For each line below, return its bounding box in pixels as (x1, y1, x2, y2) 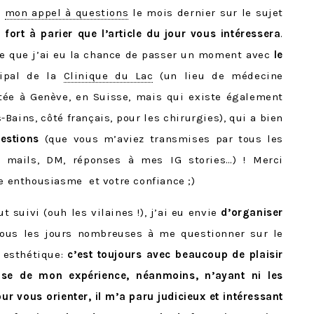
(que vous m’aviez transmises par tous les (44, 132, 283, 145)
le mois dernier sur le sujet (128, 6, 283, 19)
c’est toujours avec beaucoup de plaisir (67, 248, 283, 261)
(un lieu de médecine (153, 69, 284, 82)
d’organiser (221, 206, 283, 219)
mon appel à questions (4, 6, 129, 19)
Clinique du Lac (63, 69, 153, 82)
